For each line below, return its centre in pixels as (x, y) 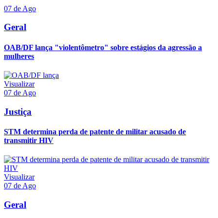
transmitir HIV (29, 140)
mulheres (19, 56)
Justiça (18, 111)
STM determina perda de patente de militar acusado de (95, 131)
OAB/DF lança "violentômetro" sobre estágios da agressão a (103, 47)
